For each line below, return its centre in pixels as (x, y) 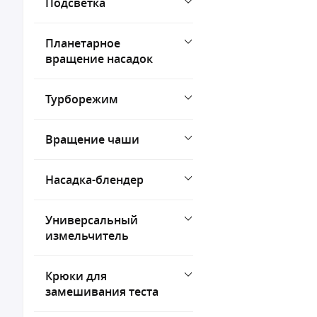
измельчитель (87, 236)
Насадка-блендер (94, 180)
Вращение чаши (92, 139)
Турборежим (82, 99)
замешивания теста (102, 292)
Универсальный (92, 220)
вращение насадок (99, 59)
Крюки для (76, 276)
